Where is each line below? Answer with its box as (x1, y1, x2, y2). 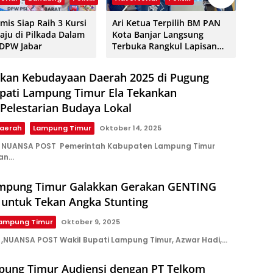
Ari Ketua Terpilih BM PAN (112, 17, 221, 29)
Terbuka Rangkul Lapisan (112, 40, 217, 52)
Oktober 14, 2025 (99, 123, 161, 133)
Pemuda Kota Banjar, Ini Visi (112, 52, 230, 64)
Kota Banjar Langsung (112, 29, 204, 41)
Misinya (112, 63, 144, 76)
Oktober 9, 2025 (61, 216, 120, 227)
